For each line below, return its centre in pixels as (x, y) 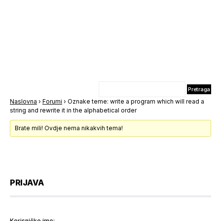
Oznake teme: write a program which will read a (136, 101)
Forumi (52, 101)
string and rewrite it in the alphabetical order (73, 110)
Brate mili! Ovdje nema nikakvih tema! (69, 128)
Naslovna (23, 101)
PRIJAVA (27, 183)
